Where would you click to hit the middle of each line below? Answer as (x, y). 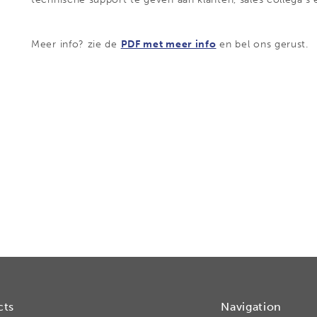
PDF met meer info (168, 44)
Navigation (252, 307)
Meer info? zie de (76, 44)
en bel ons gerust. (264, 44)
